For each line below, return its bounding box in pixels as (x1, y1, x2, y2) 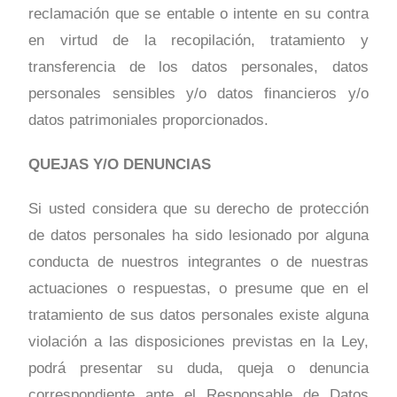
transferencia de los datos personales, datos (28, 58, 369, 76)
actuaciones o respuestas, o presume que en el (28, 280, 369, 298)
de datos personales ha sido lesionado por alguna (28, 227, 369, 245)
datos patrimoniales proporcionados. (28, 112, 269, 129)
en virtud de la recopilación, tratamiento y (28, 32, 369, 50)
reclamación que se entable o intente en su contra (28, 5, 369, 23)
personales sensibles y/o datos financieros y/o (28, 85, 369, 103)
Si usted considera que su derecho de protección (28, 200, 369, 218)
